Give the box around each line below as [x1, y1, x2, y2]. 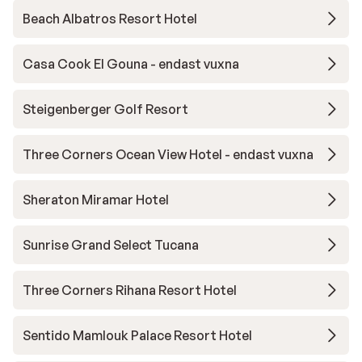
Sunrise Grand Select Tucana [23, 237, 199, 253]
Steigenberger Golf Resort [23, 101, 188, 117]
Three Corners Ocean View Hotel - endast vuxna [23, 146, 314, 162]
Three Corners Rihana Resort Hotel [23, 282, 237, 298]
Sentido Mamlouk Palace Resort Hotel [23, 327, 252, 343]
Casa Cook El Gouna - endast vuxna [23, 56, 239, 72]
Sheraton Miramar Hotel [23, 192, 169, 208]
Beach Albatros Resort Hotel [23, 11, 197, 27]
